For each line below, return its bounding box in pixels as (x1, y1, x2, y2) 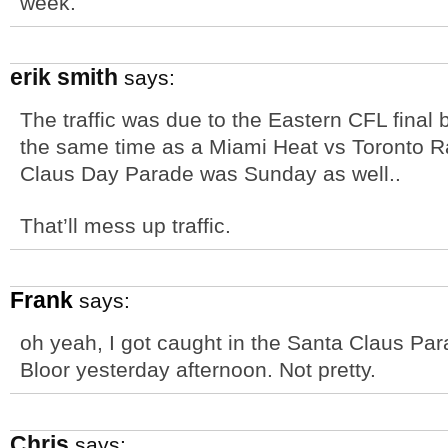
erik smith (10, 64, 118, 90)
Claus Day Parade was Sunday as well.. (20, 162, 401, 185)
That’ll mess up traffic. (20, 214, 231, 237)
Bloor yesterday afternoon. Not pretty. (20, 358, 376, 381)
